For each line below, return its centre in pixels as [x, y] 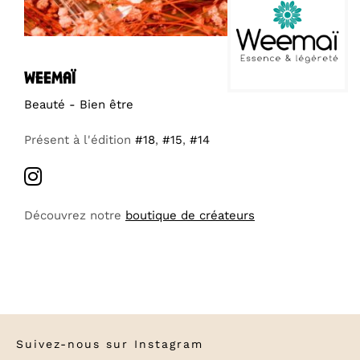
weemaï [50, 78]
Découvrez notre [75, 215]
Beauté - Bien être [79, 104]
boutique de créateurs [190, 215]
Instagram [169, 344]
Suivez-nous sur [75, 344]
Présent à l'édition [80, 139]
